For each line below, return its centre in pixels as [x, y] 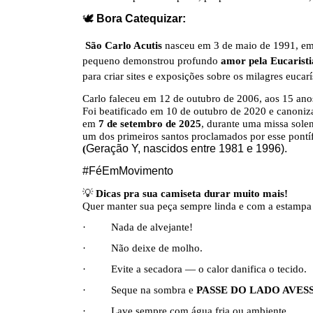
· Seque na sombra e [139, 290]
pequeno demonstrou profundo [152, 60]
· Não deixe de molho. [143, 248]
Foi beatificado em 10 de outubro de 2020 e [180, 111]
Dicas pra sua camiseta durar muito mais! [192, 193]
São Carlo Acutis [124, 45]
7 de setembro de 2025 [150, 123]
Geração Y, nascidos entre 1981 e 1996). [187, 148]
